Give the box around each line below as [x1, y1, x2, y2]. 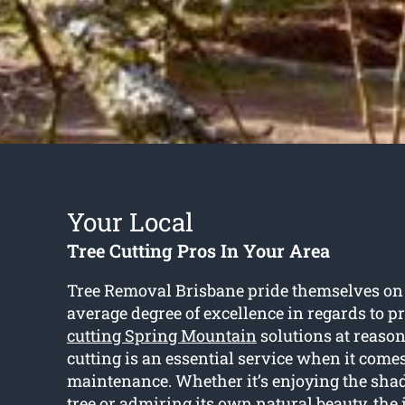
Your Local [66, 205, 193, 240]
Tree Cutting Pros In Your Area [66, 239, 330, 263]
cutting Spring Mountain [66, 325, 257, 347]
